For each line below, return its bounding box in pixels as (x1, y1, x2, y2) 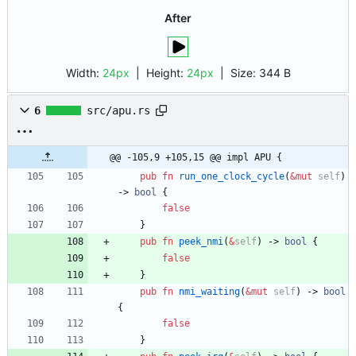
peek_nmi (179, 236, 223, 248)
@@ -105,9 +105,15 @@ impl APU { (110, 152, 282, 164)
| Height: (129, 66, 187, 80)
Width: (65, 66, 103, 80)
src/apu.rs (87, 104, 150, 118)
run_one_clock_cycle (179, 171, 284, 183)
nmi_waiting (179, 286, 240, 298)
